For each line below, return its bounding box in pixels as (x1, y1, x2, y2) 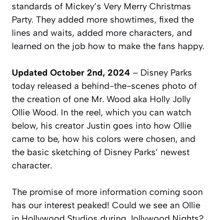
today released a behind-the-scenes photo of (12, 81, 197, 91)
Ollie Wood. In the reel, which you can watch (12, 107, 191, 118)
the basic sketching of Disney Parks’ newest (12, 147, 190, 158)
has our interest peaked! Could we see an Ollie (12, 200, 200, 211)
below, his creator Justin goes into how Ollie (12, 120, 192, 131)
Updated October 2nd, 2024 (12, 67, 130, 78)
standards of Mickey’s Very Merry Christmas (12, 1, 191, 12)
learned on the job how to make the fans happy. (12, 41, 204, 52)
